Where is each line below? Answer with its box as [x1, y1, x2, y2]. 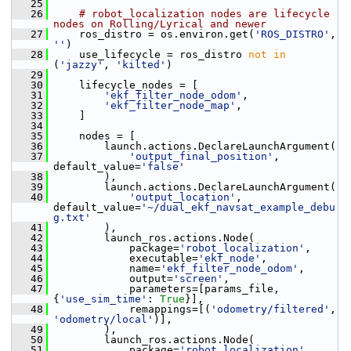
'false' [141, 161, 185, 172]
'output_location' [129, 191, 236, 203]
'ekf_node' [198, 252, 261, 264]
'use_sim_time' [60, 293, 147, 305]
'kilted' [116, 59, 166, 71]
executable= [48, 252, 198, 264]
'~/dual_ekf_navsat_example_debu [141, 201, 335, 213]
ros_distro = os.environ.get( [48, 28, 255, 40]
